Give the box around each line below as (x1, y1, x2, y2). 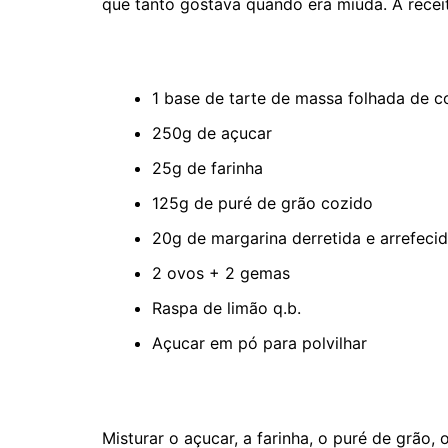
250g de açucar (152, 122, 272, 143)
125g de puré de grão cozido (152, 192, 373, 213)
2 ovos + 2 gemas (152, 262, 290, 283)
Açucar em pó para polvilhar (152, 332, 367, 353)
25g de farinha (152, 157, 263, 178)
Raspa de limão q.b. (152, 297, 301, 318)
